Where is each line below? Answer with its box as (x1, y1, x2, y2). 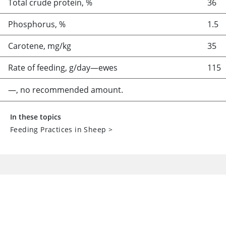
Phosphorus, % (8, 19, 66, 30)
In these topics (10, 112, 61, 122)
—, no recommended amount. (8, 84, 123, 95)
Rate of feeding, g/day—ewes (8, 62, 118, 73)
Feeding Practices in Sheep (10, 125, 106, 134)
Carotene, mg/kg (8, 40, 71, 51)
